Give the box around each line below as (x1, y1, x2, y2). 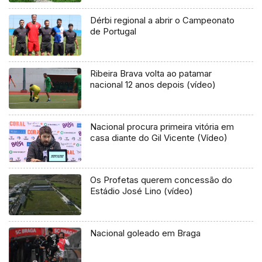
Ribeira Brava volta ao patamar (90, 68, 212, 80)
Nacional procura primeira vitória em (90, 121, 235, 133)
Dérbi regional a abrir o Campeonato (90, 15, 235, 26)
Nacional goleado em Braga (90, 227, 201, 239)
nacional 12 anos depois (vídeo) (90, 79, 216, 91)
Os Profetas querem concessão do (90, 174, 233, 186)
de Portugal (90, 26, 137, 37)
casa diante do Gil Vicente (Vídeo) (90, 132, 228, 144)
